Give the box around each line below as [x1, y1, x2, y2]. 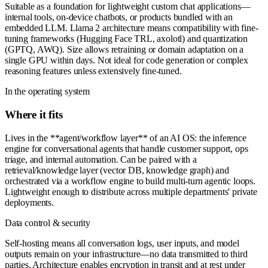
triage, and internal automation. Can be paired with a [5, 154, 197, 165]
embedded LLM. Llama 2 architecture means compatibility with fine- [5, 23, 258, 33]
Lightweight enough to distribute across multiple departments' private [5, 186, 257, 197]
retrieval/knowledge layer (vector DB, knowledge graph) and [5, 165, 229, 175]
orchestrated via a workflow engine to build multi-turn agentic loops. [5, 175, 255, 186]
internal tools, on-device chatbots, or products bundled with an [5, 12, 233, 23]
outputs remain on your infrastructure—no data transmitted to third [5, 248, 248, 259]
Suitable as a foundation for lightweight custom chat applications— [5, 1, 251, 12]
